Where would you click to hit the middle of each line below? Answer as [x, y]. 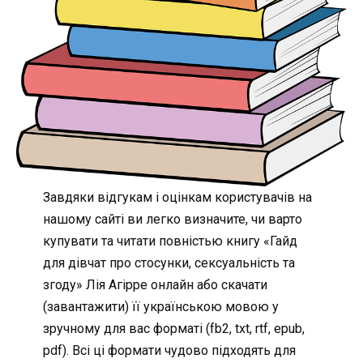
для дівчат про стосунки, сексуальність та [169, 263]
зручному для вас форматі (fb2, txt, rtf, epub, [173, 329]
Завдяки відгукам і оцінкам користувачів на [177, 198]
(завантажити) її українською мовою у [160, 307]
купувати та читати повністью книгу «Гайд [170, 241]
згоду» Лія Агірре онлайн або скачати [155, 285]
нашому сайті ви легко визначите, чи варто [172, 220]
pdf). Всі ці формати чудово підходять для [169, 351]
